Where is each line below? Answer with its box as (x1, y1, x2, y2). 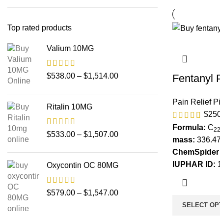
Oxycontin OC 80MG (47, 161, 118, 169)
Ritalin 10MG (47, 103, 92, 111)
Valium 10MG (47, 44, 94, 53)
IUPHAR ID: (172, 160, 218, 168)
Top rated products (7, 24, 72, 32)
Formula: (172, 123, 208, 132)
